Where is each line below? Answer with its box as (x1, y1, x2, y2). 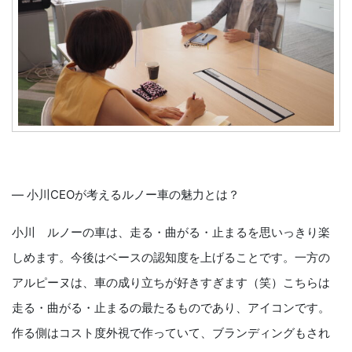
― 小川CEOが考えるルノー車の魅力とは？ (12, 186, 240, 202)
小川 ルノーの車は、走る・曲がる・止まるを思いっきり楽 (12, 224, 330, 240)
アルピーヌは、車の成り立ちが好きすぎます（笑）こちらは (12, 274, 330, 290)
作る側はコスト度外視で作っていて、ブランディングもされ (12, 324, 330, 340)
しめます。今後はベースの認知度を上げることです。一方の (12, 249, 330, 265)
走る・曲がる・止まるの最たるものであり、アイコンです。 (12, 299, 330, 315)
